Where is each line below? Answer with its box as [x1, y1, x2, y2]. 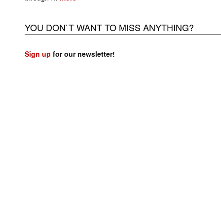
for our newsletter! [51, 48, 115, 59]
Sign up [25, 48, 51, 59]
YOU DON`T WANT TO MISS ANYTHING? [25, 20, 194, 34]
